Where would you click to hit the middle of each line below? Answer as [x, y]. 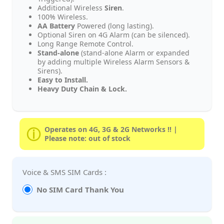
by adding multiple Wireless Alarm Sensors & [113, 61]
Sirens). [50, 70]
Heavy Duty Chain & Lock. [82, 88]
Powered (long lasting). [114, 25]
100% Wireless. [63, 16]
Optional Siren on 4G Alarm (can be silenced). [114, 34]
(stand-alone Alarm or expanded [134, 52]
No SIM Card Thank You [80, 189]
